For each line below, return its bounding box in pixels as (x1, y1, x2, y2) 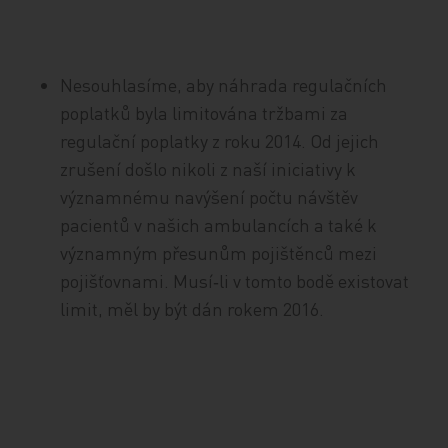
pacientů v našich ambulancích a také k (60, 213, 378, 236)
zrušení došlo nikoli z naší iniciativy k (60, 157, 357, 180)
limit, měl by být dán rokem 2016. (60, 297, 325, 320)
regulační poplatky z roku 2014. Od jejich (60, 129, 380, 152)
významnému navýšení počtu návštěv (60, 185, 359, 208)
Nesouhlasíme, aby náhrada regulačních (60, 73, 388, 96)
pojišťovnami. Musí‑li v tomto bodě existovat (60, 269, 410, 292)
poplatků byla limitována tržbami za (60, 101, 349, 124)
